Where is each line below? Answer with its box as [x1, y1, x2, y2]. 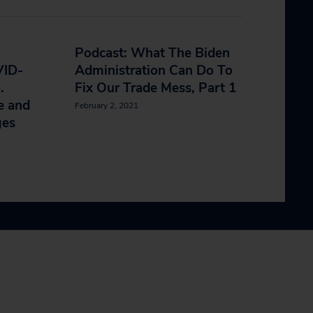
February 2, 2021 [75, 100, 138, 111]
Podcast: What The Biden [75, 44, 230, 62]
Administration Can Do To [75, 61, 233, 80]
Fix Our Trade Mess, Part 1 [75, 79, 236, 97]
